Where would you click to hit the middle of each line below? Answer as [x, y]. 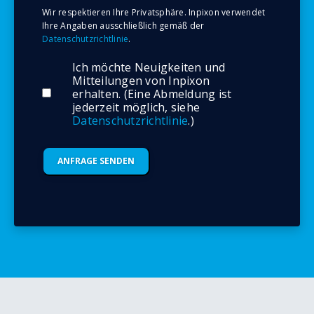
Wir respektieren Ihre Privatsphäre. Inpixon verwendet [154, 12]
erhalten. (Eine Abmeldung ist [152, 94]
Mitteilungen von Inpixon [141, 80]
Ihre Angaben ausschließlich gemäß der [123, 25]
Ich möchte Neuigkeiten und [149, 67]
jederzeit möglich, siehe [136, 107]
